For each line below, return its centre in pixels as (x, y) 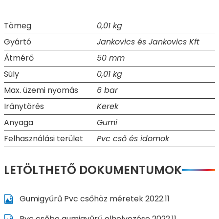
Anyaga (19, 122)
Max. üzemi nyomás (41, 90)
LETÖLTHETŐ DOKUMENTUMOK (93, 170)
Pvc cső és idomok (133, 138)
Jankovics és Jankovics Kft (148, 42)
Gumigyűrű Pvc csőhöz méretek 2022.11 (93, 198)
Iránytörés (24, 106)
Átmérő (19, 58)
